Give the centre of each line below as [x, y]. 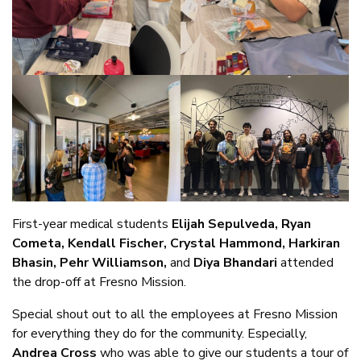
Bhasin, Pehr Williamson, [89, 262]
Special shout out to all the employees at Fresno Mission [175, 314]
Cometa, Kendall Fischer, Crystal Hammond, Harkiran [176, 243]
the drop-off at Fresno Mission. [99, 282]
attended [307, 262]
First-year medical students [92, 224]
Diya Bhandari [237, 262]
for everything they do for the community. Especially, [160, 333]
